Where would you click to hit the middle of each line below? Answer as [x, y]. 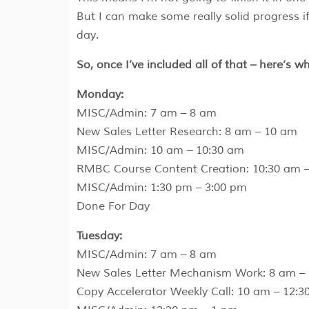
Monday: [100, 95]
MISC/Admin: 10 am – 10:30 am [160, 151]
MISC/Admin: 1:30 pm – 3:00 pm [161, 188]
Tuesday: [99, 236]
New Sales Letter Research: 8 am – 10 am [187, 132]
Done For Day [113, 207]
